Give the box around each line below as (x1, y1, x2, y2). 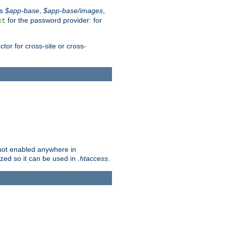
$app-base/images (43, 7, 103, 15)
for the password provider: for (6, 16, 102, 25)
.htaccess (78, 154, 108, 163)
